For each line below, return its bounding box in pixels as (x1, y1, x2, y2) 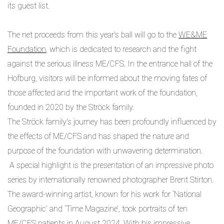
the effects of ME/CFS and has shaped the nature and (7, 131, 189, 141)
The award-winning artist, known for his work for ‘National (7, 189, 201, 199)
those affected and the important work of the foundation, (7, 88, 197, 98)
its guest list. (7, 1, 49, 11)
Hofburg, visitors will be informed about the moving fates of (7, 73, 207, 83)
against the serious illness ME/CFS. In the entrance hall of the (7, 59, 212, 69)
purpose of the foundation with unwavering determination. (7, 146, 202, 156)
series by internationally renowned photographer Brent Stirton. (7, 175, 213, 185)
